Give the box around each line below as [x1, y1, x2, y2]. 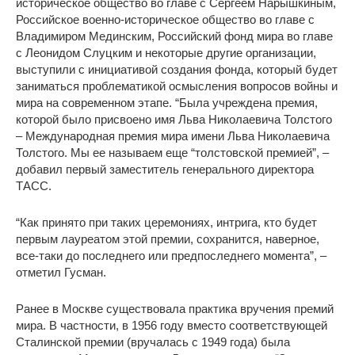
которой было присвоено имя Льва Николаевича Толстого [16, 112, 332, 126]
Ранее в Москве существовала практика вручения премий [16, 301, 334, 315]
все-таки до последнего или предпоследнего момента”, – [16, 248, 326, 262]
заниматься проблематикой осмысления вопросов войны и [16, 78, 338, 93]
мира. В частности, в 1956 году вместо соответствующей [16, 318, 327, 332]
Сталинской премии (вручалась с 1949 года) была [16, 334, 290, 349]
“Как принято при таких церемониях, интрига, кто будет [16, 215, 317, 229]
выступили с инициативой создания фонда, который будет [16, 62, 338, 76]
